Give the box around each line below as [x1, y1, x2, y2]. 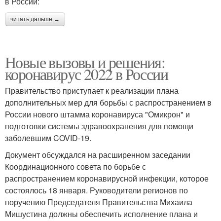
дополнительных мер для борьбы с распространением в [5, 97, 212, 109]
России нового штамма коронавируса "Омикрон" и [5, 109, 190, 120]
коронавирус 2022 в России [5, 63, 168, 85]
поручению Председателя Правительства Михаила [5, 196, 192, 208]
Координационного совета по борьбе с [5, 161, 146, 173]
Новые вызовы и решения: [5, 51, 165, 73]
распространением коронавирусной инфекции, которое [5, 173, 209, 184]
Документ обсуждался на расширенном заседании [5, 149, 190, 161]
